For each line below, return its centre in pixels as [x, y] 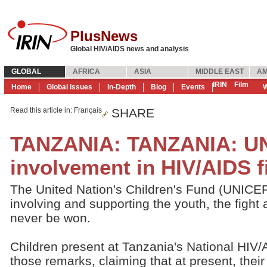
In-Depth [122, 87]
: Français [86, 110]
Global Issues [69, 87]
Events [193, 87]
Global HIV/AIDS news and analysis [130, 49]
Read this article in [40, 110]
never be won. [50, 218]
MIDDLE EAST [220, 72]
